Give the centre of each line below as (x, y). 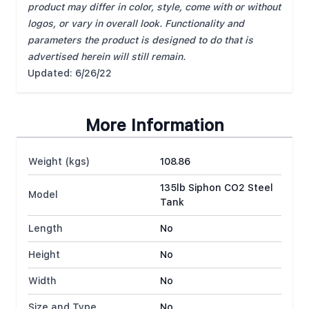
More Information (154, 126)
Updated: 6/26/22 (70, 73)
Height (44, 255)
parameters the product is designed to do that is (140, 40)
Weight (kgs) (59, 161)
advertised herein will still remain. (107, 57)
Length (46, 228)
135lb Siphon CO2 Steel (217, 188)
